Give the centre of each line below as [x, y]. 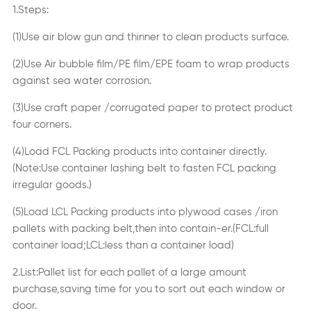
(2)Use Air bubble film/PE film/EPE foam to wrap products [151, 65]
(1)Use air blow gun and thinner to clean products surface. [150, 37]
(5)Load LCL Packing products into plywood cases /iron [145, 212]
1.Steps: [30, 10]
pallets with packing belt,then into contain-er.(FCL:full [140, 229]
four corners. [42, 125]
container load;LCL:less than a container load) [123, 246]
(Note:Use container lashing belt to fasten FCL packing [144, 169]
